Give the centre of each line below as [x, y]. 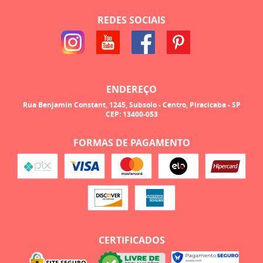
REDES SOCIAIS [131, 20]
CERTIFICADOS [131, 240]
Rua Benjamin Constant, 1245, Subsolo [90, 104]
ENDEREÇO [131, 90]
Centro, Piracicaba [194, 104]
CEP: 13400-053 [131, 114]
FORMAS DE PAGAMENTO [131, 142]
